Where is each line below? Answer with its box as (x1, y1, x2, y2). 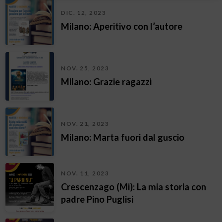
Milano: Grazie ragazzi (61, 76, 152, 88)
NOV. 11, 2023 (61, 169, 110, 176)
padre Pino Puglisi (61, 193, 134, 205)
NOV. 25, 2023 (61, 65, 110, 72)
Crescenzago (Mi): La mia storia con (61, 181, 207, 192)
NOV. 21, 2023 (61, 120, 110, 127)
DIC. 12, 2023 (61, 9, 107, 16)
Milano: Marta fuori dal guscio (61, 132, 185, 143)
